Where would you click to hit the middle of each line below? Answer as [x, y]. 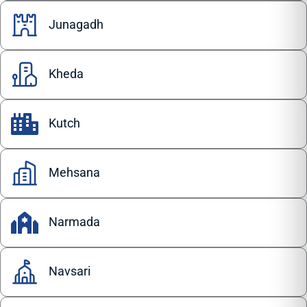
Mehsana [74, 173]
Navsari [70, 271]
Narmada [74, 222]
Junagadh [76, 25]
